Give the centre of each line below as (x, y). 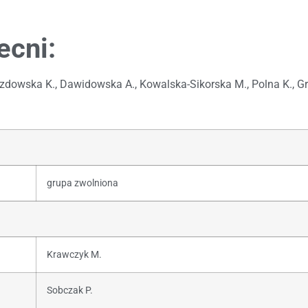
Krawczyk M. (74, 254)
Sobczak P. (70, 290)
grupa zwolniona (82, 183)
